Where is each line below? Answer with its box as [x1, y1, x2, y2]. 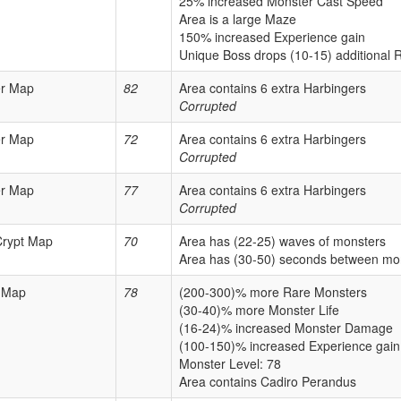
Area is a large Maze [179, 10, 296, 29]
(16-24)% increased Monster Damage [179, 319, 393, 337]
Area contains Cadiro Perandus [179, 372, 356, 391]
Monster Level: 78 [179, 354, 281, 373]
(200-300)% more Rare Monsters [179, 283, 367, 302]
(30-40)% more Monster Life [179, 301, 339, 320]
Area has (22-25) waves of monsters [179, 232, 386, 251]
